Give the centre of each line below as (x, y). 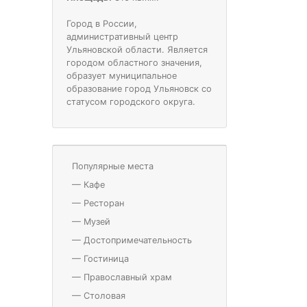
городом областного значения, (134, 62)
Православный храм (128, 277)
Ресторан (104, 203)
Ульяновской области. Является (137, 49)
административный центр (122, 36)
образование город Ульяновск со (139, 88)
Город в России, (102, 23)
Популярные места (113, 166)
